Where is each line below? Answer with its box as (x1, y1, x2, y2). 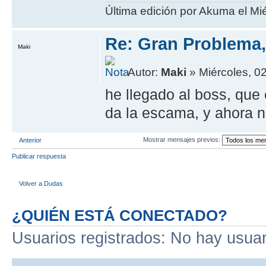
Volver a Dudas (19, 179, 63, 187)
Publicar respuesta (12, 153, 66, 160)
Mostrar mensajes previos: (143, 135, 222, 143)
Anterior (19, 137, 42, 144)
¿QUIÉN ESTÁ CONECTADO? (12, 207, 227, 224)
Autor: (128, 66, 161, 79)
